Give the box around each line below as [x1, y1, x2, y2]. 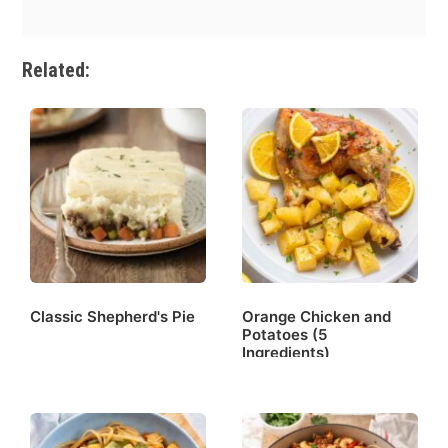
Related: [22, 57, 91, 82]
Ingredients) [242, 343, 330, 363]
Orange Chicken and [242, 307, 391, 327]
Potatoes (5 [242, 325, 327, 345]
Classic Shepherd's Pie [30, 307, 196, 327]
